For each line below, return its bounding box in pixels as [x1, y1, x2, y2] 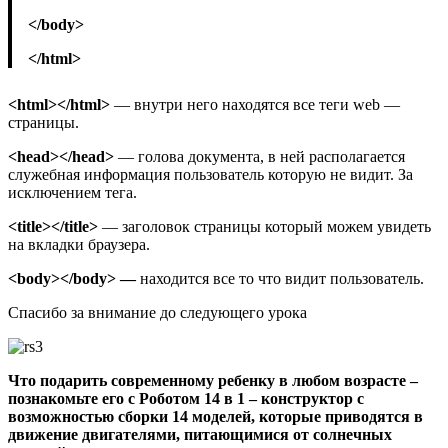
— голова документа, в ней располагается [118, 147, 405, 165]
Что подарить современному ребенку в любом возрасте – [8, 371, 418, 389]
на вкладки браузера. [8, 235, 150, 253]
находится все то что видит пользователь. [140, 269, 424, 287]
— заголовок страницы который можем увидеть [102, 217, 431, 235]
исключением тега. [8, 183, 137, 201]
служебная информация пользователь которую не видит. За [8, 165, 413, 183]
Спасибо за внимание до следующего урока [8, 303, 307, 321]
